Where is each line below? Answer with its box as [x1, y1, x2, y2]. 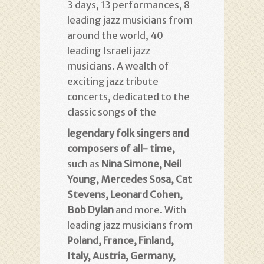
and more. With [114, 204, 186, 216]
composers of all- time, [67, 143, 175, 154]
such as [67, 158, 101, 170]
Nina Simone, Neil [101, 158, 181, 170]
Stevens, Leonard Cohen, [67, 189, 183, 200]
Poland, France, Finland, [67, 235, 174, 246]
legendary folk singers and [67, 127, 189, 139]
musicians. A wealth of [67, 60, 169, 72]
